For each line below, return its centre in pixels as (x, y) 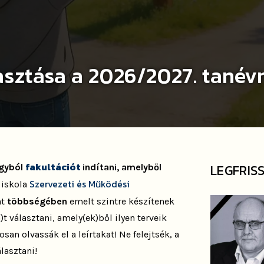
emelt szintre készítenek (121, 202)
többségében (37, 202)
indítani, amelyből (122, 167)
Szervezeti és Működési (80, 184)
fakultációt (54, 167)
